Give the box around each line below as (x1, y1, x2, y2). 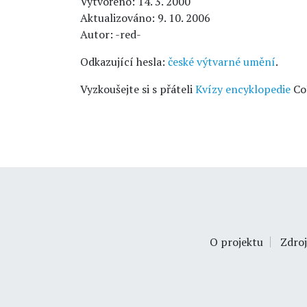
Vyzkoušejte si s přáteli (80, 82, 195, 97)
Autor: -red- (80, 27, 141, 42)
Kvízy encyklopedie (195, 82, 291, 97)
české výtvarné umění (168, 54, 275, 69)
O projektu (209, 234, 263, 249)
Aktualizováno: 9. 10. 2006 (80, 10, 210, 25)
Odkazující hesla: (80, 54, 168, 69)
